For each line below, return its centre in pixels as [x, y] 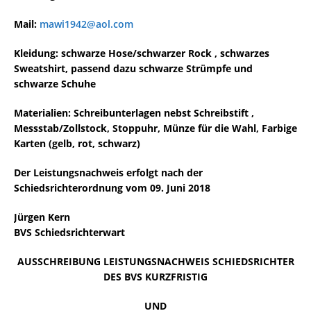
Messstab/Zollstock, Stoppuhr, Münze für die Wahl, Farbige [155, 128]
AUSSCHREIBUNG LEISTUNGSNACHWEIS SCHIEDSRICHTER [155, 261]
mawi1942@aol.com [86, 24]
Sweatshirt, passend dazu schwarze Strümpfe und [133, 68]
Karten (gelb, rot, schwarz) [77, 143]
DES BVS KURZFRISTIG [155, 277]
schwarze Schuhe [55, 84]
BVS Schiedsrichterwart [69, 232]
